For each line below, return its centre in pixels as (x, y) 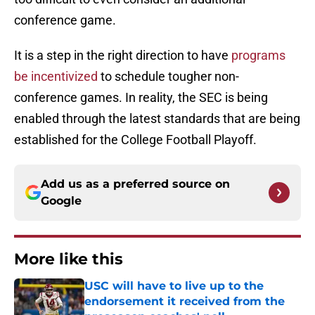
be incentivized (56, 77)
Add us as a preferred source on (135, 184)
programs (258, 56)
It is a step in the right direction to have (123, 56)
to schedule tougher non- (168, 77)
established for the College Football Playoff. (135, 140)
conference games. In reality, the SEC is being (141, 98)
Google (61, 201)
